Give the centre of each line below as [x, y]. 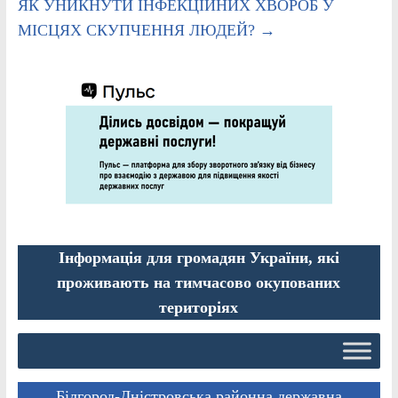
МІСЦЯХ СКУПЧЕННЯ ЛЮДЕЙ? [138, 31]
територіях [199, 308]
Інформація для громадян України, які [199, 258]
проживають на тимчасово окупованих [199, 283]
